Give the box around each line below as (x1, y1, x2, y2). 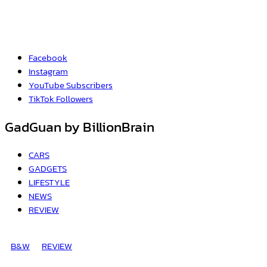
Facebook (29, 51, 67, 65)
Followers (56, 92, 93, 106)
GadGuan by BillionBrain (5, 116, 154, 137)
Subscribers (66, 78, 113, 92)
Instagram (29, 64, 68, 79)
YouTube (29, 78, 64, 92)
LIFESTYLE (29, 175, 70, 190)
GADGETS (29, 162, 67, 176)
